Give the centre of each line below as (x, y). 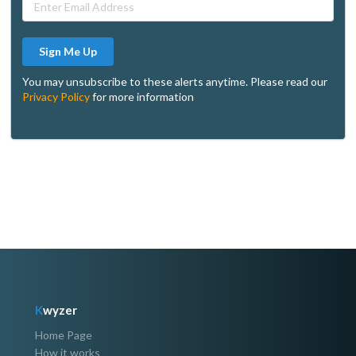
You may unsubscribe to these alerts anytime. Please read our (175, 82)
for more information (142, 97)
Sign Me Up (68, 52)
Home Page (64, 335)
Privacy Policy (56, 97)
